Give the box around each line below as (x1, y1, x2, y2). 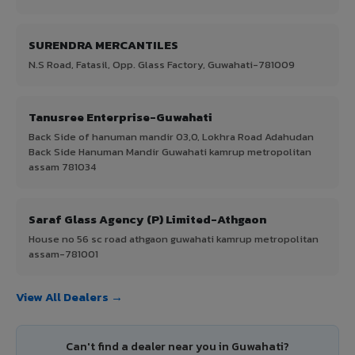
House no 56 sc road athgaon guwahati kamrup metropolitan (29, 231, 319, 246)
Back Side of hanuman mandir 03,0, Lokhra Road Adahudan (29, 128, 314, 144)
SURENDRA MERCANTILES (29, 35, 178, 54)
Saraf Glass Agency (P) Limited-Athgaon (29, 209, 266, 228)
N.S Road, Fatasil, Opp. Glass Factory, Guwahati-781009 (29, 56, 295, 72)
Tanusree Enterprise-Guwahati (29, 107, 212, 126)
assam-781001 (29, 246, 98, 261)
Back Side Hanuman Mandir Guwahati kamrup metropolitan (29, 143, 311, 159)
